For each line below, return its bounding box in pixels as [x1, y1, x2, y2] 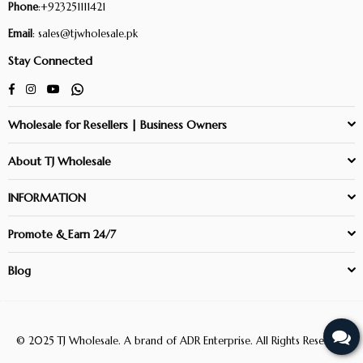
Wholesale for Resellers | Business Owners [8, 117, 227, 132]
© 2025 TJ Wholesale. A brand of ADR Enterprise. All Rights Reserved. [15, 333, 348, 348]
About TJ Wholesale [8, 153, 111, 169]
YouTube [59, 80, 101, 95]
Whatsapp [83, 80, 131, 95]
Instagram [35, 80, 82, 95]
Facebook [14, 80, 61, 95]
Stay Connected [8, 53, 92, 68]
